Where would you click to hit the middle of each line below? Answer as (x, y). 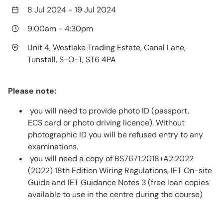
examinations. (53, 147)
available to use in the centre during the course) (115, 195)
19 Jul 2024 (95, 10)
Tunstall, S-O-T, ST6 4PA (72, 60)
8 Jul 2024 (48, 10)
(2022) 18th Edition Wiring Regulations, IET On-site (120, 171)
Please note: (33, 91)
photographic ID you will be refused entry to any (115, 135)
